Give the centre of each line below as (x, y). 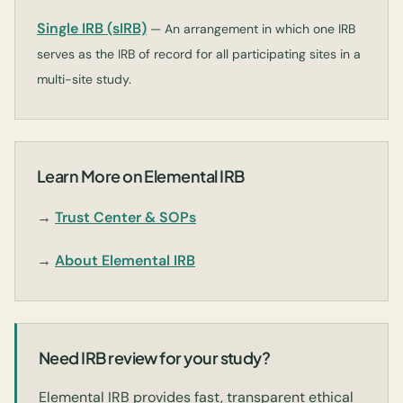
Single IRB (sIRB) (92, 28)
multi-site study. (84, 79)
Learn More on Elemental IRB (141, 176)
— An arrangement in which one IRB (253, 29)
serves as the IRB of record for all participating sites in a (199, 54)
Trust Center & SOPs (125, 217)
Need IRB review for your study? (155, 358)
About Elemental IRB (125, 260)
